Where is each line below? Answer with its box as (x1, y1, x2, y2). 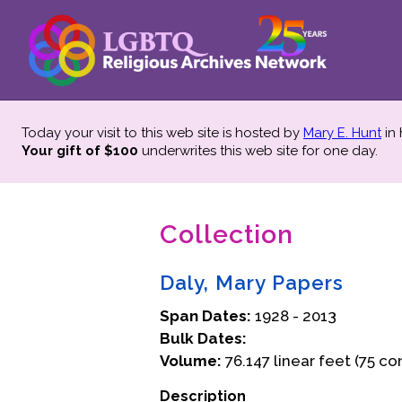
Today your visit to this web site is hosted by (22, 125, 303, 141)
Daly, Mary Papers (160, 271, 344, 294)
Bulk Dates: (160, 329, 247, 347)
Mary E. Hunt (303, 125, 381, 141)
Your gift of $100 (22, 143, 138, 159)
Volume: (160, 352, 222, 370)
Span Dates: (160, 307, 251, 325)
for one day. (301, 143, 378, 159)
